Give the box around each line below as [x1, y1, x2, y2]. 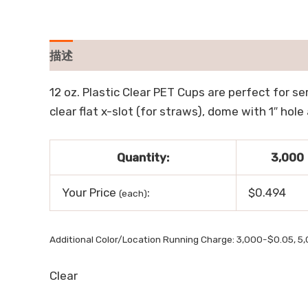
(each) [119, 188, 147, 199]
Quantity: [117, 151, 169, 165]
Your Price [62, 186, 119, 200]
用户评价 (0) [85, 48, 151, 63]
